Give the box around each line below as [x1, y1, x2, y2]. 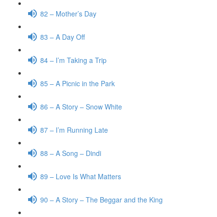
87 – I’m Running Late [40, 124, 108, 135]
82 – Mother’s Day [40, 8, 96, 18]
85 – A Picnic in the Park [40, 78, 115, 88]
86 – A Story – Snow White [40, 101, 122, 111]
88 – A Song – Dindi [40, 148, 101, 158]
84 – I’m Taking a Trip [40, 55, 107, 65]
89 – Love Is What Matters [40, 171, 121, 181]
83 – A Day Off [40, 31, 85, 42]
